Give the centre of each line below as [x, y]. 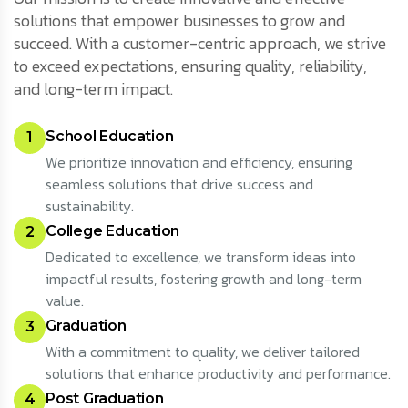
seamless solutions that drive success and [179, 184]
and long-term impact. [93, 88]
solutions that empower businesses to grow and [179, 20]
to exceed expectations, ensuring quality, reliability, [190, 66]
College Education [113, 230]
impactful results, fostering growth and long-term [204, 278]
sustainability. [90, 205]
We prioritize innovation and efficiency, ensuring [199, 162]
